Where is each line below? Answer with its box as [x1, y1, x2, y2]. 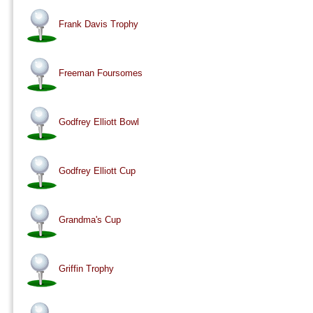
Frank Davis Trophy [58, 19, 138, 30]
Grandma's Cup [58, 214, 121, 226]
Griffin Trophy [58, 263, 114, 275]
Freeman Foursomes [58, 68, 143, 79]
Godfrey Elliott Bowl [58, 117, 139, 128]
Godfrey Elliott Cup [58, 166, 136, 177]
